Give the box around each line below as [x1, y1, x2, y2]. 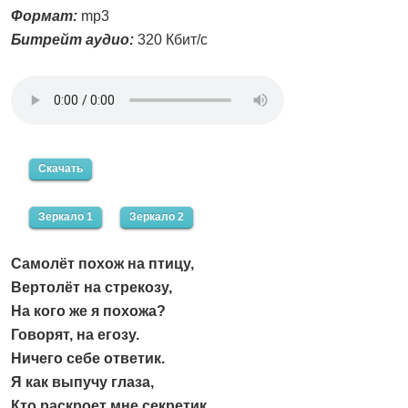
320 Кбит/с [134, 32, 208, 48]
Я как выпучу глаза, [11, 374, 154, 391]
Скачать [38, 162, 83, 176]
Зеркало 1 [38, 210, 93, 224]
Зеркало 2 [129, 210, 184, 224]
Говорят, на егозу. [11, 327, 139, 343]
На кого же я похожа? [11, 303, 166, 320]
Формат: [11, 8, 77, 25]
